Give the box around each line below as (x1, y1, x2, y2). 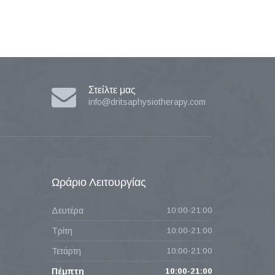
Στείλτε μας (88, 85, 136, 95)
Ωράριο (51, 176, 89, 188)
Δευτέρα (51, 206, 83, 215)
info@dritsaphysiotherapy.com (88, 97, 206, 107)
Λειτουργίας (88, 176, 146, 188)
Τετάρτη (51, 246, 81, 256)
